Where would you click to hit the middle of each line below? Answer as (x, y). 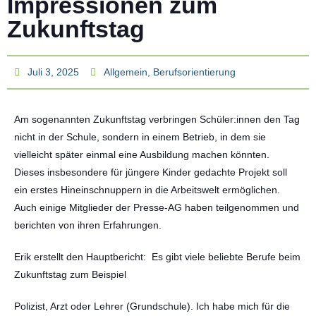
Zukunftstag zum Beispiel (70, 274)
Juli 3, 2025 (53, 72)
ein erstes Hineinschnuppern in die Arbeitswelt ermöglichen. (147, 190)
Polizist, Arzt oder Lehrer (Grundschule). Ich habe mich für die (152, 306)
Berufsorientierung (194, 72)
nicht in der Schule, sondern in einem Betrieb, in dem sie (140, 137)
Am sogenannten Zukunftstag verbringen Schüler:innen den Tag (157, 119)
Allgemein (126, 72)
